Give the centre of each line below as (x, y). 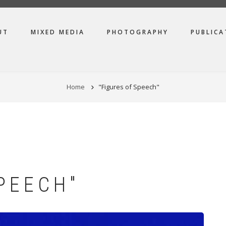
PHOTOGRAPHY (138, 32)
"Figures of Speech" (129, 87)
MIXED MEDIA (58, 32)
